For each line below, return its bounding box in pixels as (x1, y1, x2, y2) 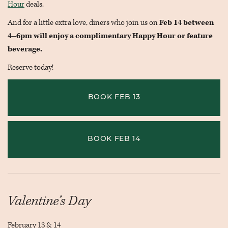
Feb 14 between (158, 18, 214, 27)
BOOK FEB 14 (88, 135, 140, 143)
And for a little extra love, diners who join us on (8, 18, 158, 27)
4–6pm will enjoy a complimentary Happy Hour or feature (8, 31, 213, 41)
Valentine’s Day (8, 192, 91, 210)
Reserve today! (8, 63, 53, 72)
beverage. (8, 44, 42, 54)
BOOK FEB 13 (88, 94, 140, 101)
